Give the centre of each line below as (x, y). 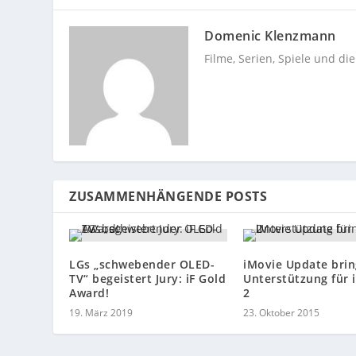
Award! (89, 292)
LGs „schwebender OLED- (142, 264)
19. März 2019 (101, 312)
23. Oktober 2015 (281, 312)
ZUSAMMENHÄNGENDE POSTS (168, 196)
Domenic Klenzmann (270, 35)
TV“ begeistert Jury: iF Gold (148, 278)
